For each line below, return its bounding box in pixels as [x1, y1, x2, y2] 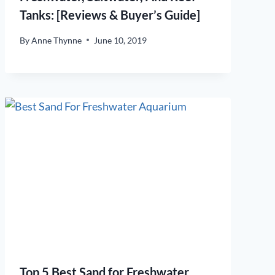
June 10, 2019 [94, 34, 147, 45]
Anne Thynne [31, 34, 82, 45]
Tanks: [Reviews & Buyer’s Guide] [20, 7, 200, 23]
